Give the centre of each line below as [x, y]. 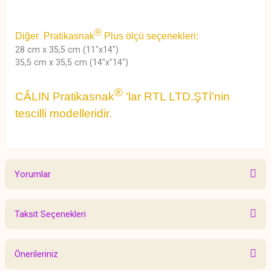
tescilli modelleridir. [64, 113]
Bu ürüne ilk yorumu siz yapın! [135, 227]
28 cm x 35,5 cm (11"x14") [67, 50]
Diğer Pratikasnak [55, 36]
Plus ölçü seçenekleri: [151, 36]
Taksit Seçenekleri [50, 214]
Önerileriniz [36, 254]
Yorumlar [33, 174]
